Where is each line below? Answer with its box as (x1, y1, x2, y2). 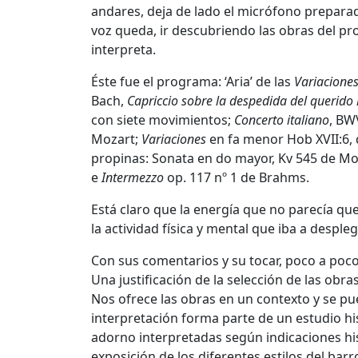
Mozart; (91, 129, 141, 148)
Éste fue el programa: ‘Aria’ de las (91, 72, 294, 90)
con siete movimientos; (91, 110, 234, 129)
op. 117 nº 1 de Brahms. (164, 168, 309, 186)
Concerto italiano (234, 110, 329, 129)
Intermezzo (101, 168, 164, 186)
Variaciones (141, 129, 206, 148)
